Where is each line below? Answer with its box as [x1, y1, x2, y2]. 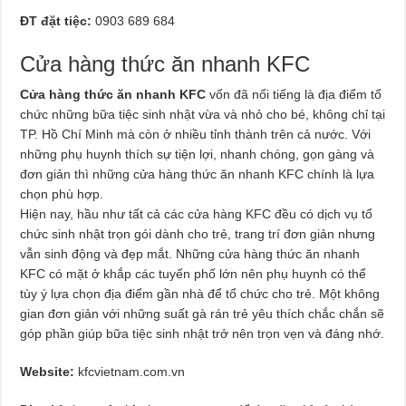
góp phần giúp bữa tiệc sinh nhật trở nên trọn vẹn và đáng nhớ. [20, 325, 385, 341]
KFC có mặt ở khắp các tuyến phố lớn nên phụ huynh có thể [20, 266, 367, 281]
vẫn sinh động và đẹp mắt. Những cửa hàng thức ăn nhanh [20, 246, 361, 261]
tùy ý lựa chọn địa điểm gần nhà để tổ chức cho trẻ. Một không [20, 285, 381, 301]
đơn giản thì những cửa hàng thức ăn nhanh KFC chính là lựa [20, 166, 375, 181]
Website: [20, 363, 79, 379]
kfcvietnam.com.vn [78, 363, 186, 379]
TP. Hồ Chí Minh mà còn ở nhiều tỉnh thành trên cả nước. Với [20, 126, 372, 141]
